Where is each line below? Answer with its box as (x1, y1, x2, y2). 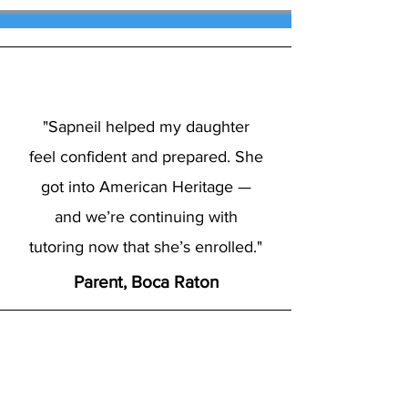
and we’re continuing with (54, 208, 238, 226)
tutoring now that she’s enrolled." (29, 238, 262, 256)
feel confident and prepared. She (28, 148, 263, 166)
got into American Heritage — (40, 178, 251, 196)
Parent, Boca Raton (73, 272, 219, 291)
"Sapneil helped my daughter (42, 117, 250, 136)
